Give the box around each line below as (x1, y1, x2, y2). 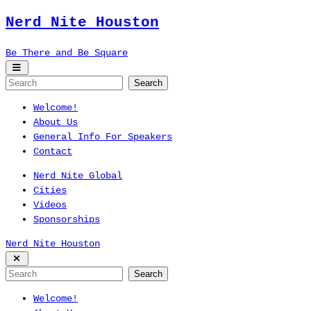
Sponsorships (33, 213, 100, 225)
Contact (33, 145, 72, 157)
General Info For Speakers (33, 131, 172, 142)
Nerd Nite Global (33, 169, 122, 181)
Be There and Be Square (6, 47, 128, 58)
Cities (33, 184, 67, 196)
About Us (33, 116, 78, 128)
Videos (33, 199, 67, 210)
